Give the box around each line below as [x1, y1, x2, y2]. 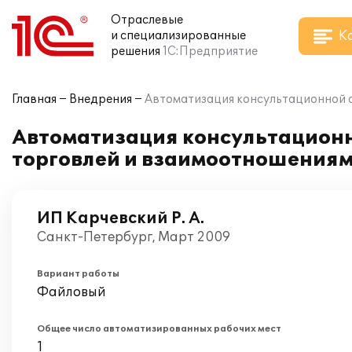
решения [111, 45, 160, 58]
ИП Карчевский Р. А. [37, 209, 204, 228]
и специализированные [111, 29, 246, 42]
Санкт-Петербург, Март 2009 [37, 229, 230, 245]
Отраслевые [111, 13, 183, 27]
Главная [12, 93, 57, 106]
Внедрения [69, 93, 132, 106]
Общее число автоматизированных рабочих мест [37, 324, 281, 334]
